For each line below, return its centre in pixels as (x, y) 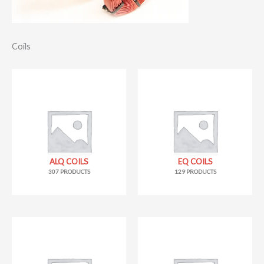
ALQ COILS (69, 162)
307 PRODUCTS (69, 172)
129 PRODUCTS (195, 172)
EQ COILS (195, 162)
